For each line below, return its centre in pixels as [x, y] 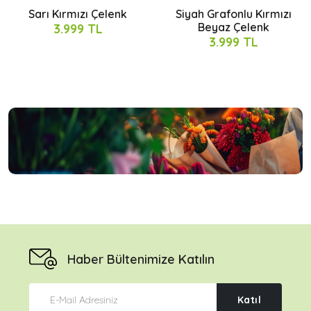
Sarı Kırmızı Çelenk [78, 14]
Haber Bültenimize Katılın [141, 259]
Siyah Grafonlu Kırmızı [233, 14]
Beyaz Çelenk [233, 27]
